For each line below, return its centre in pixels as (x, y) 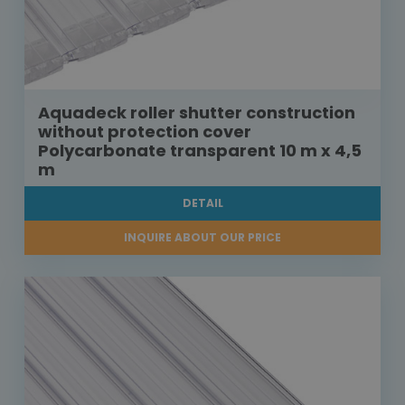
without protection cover (145, 132)
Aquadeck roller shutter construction (197, 113)
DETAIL (202, 203)
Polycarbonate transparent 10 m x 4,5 (200, 151)
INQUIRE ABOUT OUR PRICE (202, 238)
